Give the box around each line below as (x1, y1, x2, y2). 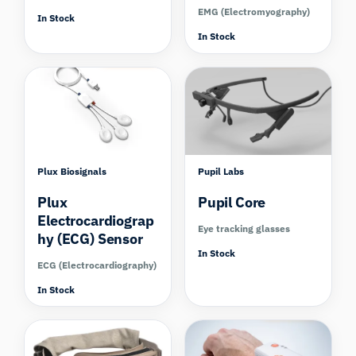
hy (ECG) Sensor (37, 229, 143, 248)
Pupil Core (198, 192, 266, 211)
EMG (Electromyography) (198, 6, 310, 18)
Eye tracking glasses (198, 222, 290, 234)
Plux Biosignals (37, 164, 107, 177)
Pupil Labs (198, 164, 244, 177)
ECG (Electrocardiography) (37, 258, 157, 271)
